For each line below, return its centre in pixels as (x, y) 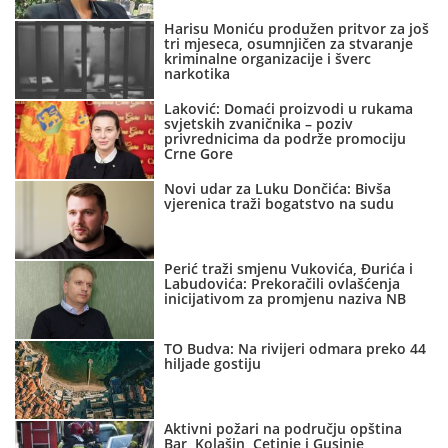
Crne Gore (199, 154)
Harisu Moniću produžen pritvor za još (297, 29)
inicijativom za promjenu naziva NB (285, 299)
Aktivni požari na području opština (283, 429)
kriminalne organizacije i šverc (268, 59)
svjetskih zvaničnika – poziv (259, 124)
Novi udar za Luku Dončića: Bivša (278, 189)
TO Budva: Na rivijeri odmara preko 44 (295, 349)
